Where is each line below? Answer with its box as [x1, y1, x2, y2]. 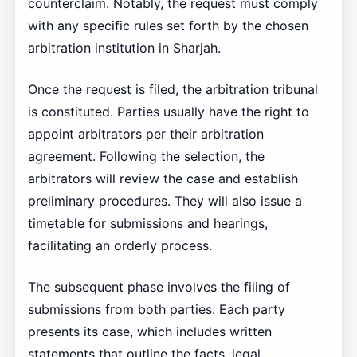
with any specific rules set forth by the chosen [27, 18, 308, 34]
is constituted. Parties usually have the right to [27, 104, 309, 120]
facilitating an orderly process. [27, 237, 212, 254]
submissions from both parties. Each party [27, 301, 285, 318]
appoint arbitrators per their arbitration [27, 126, 264, 143]
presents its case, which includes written [27, 324, 272, 340]
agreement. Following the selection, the [27, 148, 265, 165]
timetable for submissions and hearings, [27, 215, 268, 232]
